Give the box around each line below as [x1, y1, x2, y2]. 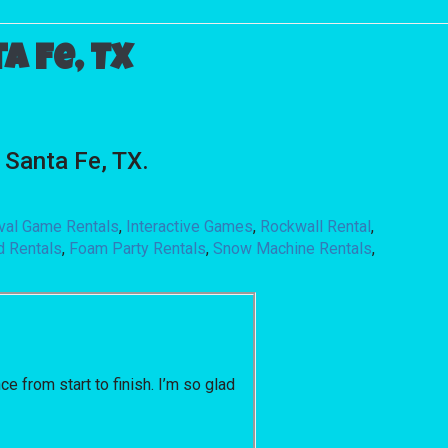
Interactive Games [126, 216, 254, 236]
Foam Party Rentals [69, 238, 207, 258]
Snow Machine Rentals [213, 238, 373, 258]
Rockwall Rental [260, 216, 372, 236]
